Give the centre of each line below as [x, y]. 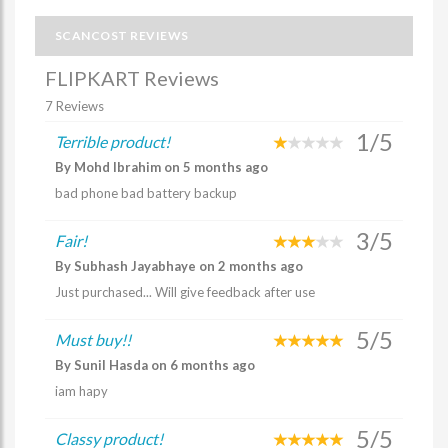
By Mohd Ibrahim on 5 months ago [161, 167]
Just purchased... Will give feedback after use [185, 292]
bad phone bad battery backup [146, 193]
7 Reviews [74, 106]
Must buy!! [93, 339]
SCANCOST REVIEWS [122, 35]
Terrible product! [112, 141]
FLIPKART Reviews [132, 78]
